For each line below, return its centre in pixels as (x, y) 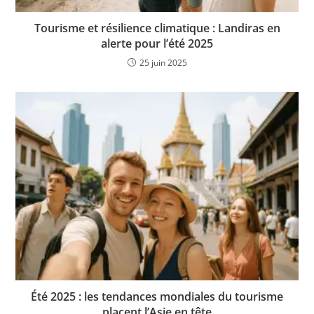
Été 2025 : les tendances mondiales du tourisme (157, 296)
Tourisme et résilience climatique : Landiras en (157, 28)
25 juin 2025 (163, 62)
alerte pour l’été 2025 (157, 43)
